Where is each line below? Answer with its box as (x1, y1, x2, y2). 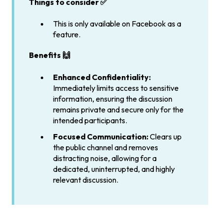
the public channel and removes (53, 142, 158, 152)
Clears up (148, 132, 182, 141)
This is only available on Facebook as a (53, 19, 181, 29)
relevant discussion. (53, 175, 118, 185)
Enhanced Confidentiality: (53, 72, 151, 82)
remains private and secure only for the (53, 104, 184, 114)
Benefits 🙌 (29, 50, 70, 60)
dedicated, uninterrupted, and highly (53, 164, 175, 174)
